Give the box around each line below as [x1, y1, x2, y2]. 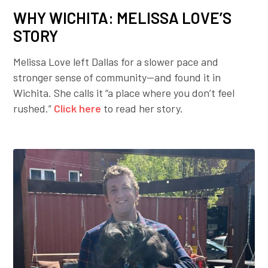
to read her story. [101, 101, 184, 115]
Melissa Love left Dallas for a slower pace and [13, 54, 219, 68]
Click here [54, 101, 102, 115]
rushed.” [13, 101, 54, 115]
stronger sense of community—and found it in [13, 70, 221, 84]
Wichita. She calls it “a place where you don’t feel [13, 86, 235, 99]
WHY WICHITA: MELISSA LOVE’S [13, 8, 232, 27]
